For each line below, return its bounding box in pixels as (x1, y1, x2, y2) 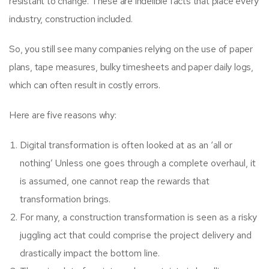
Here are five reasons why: (9, 109, 116, 122)
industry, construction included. (9, 13, 133, 26)
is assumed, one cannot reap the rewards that (20, 175, 210, 188)
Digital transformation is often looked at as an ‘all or (20, 139, 232, 152)
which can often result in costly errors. (9, 79, 161, 92)
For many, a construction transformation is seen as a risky (20, 211, 257, 224)
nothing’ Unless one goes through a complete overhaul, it (20, 157, 256, 170)
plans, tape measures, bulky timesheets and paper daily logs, (9, 61, 253, 74)
